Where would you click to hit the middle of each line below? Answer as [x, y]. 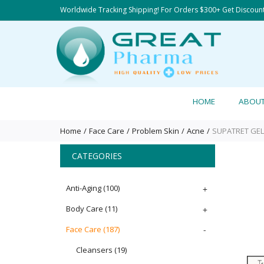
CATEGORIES [97, 156]
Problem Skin [156, 131]
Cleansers [94, 250]
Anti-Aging [84, 188]
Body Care [85, 209]
